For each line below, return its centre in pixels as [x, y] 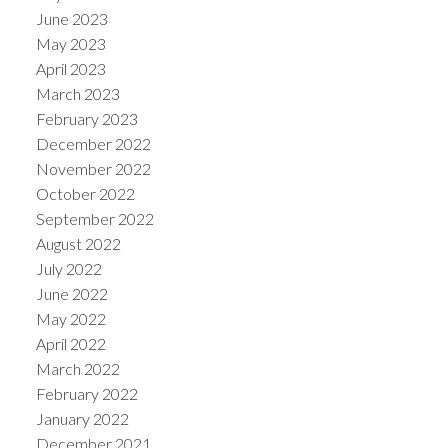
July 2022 [68, 268]
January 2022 [82, 418]
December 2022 [93, 143]
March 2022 [77, 368]
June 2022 [71, 293]
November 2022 [93, 168]
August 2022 [78, 243]
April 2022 [70, 343]
